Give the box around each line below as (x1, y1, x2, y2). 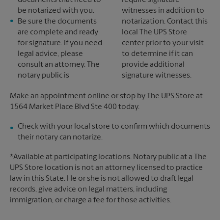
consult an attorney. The (18, 61, 100, 69)
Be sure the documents (18, 18, 97, 26)
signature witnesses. (122, 72, 192, 80)
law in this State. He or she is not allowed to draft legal (10, 175, 193, 183)
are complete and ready (18, 28, 98, 36)
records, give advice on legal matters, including (10, 186, 167, 193)
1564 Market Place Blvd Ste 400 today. (10, 103, 139, 111)
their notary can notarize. (18, 134, 103, 141)
